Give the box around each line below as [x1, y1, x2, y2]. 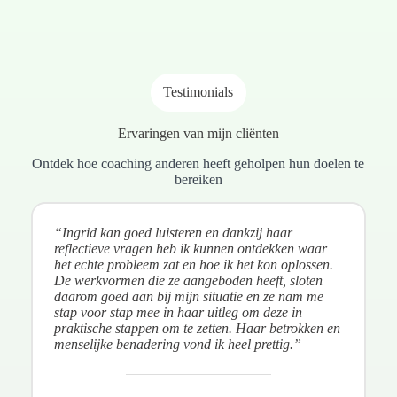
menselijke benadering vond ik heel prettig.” [53, 337, 301, 353]
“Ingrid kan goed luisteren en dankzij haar [53, 225, 292, 241]
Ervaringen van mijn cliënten [117, 126, 279, 142]
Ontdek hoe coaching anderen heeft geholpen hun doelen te [32, 156, 365, 172]
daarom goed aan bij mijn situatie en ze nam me [53, 289, 323, 305]
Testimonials [163, 84, 234, 100]
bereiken [174, 172, 222, 188]
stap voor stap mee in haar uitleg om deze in [53, 305, 302, 321]
